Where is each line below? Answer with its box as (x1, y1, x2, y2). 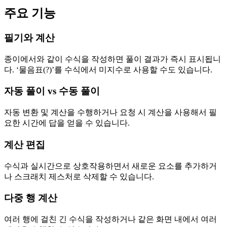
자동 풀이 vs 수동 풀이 (4, 86, 100, 97)
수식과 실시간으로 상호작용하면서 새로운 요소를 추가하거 (4, 161, 217, 170)
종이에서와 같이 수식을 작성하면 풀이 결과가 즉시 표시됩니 (4, 54, 221, 63)
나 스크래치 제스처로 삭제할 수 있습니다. (4, 172, 154, 181)
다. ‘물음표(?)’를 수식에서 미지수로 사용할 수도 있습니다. (4, 65, 212, 74)
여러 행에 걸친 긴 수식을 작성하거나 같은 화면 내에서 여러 (4, 215, 217, 224)
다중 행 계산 (4, 193, 57, 204)
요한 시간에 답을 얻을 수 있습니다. (4, 119, 130, 128)
